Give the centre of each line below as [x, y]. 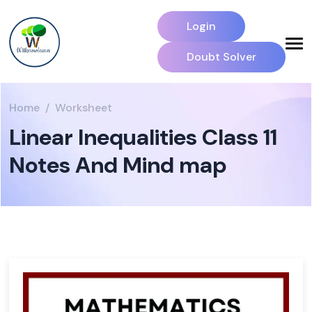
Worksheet [84, 108]
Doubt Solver [221, 57]
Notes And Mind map [118, 165]
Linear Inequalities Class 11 [143, 137]
